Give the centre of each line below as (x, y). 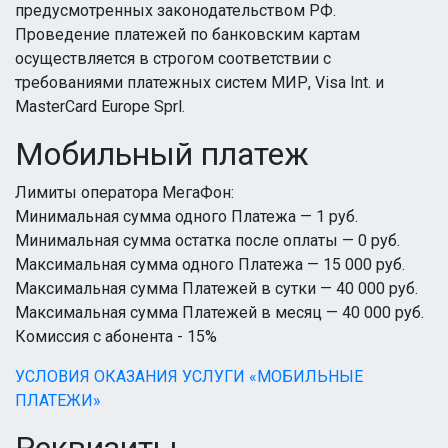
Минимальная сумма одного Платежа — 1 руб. (186, 216)
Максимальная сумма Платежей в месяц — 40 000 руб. (219, 312)
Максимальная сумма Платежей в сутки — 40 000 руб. (216, 288)
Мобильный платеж (162, 154)
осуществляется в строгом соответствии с (173, 58)
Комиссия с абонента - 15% (116, 336)
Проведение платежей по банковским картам (187, 34)
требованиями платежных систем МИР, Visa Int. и (199, 82)
